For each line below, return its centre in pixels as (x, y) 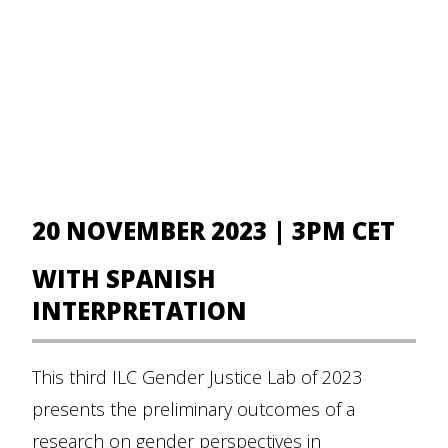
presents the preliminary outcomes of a (193, 409)
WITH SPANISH (124, 278)
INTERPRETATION (139, 310)
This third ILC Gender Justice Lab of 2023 (197, 377)
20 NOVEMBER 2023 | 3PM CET (213, 230)
